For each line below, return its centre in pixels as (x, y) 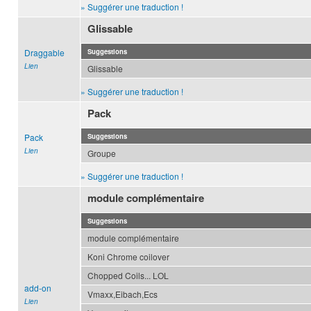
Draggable (44, 53)
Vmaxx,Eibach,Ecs (123, 294)
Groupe (102, 153)
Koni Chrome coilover (128, 257)
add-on (38, 288)
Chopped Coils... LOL (128, 276)
